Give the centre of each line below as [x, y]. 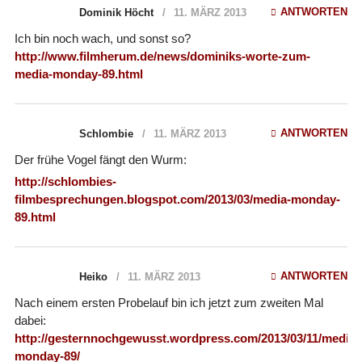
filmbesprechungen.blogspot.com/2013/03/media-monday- [177, 199]
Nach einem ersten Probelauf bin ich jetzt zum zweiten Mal [168, 302]
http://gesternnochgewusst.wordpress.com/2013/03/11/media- [187, 338]
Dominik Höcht [116, 12]
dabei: [30, 320]
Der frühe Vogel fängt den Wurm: [100, 159]
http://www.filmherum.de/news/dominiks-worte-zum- [162, 56]
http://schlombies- [65, 181]
